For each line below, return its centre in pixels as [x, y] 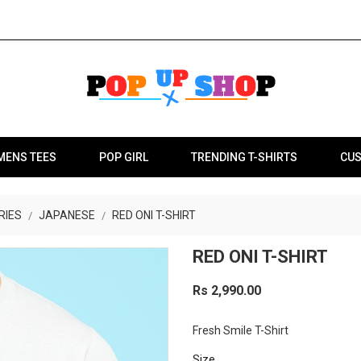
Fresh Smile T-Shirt [241, 330]
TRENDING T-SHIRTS [244, 157]
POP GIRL [123, 157]
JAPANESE [67, 215]
